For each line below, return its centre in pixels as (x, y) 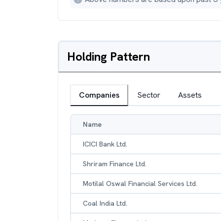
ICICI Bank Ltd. (105, 144)
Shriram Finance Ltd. (115, 164)
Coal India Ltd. (105, 203)
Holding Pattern (109, 56)
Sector (149, 95)
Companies (99, 95)
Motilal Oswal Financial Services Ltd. (140, 184)
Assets (190, 95)
